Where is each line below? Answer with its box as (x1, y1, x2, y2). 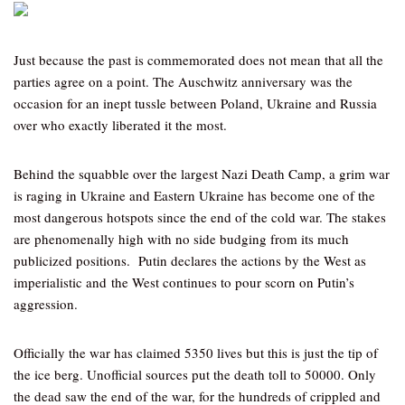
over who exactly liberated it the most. (14, 116, 227, 134)
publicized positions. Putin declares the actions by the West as (14, 251, 366, 269)
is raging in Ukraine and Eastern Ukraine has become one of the (14, 186, 375, 204)
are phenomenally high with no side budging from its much (14, 230, 349, 248)
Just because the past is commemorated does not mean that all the (14, 51, 383, 69)
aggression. (14, 295, 78, 313)
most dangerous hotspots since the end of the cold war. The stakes (14, 208, 386, 226)
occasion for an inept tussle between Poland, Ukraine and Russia (14, 94, 377, 112)
